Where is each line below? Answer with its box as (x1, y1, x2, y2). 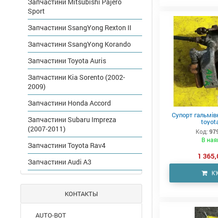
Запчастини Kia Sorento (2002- (28, 73, 125, 82)
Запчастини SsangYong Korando (28, 39, 131, 49)
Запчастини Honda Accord (28, 98, 111, 108)
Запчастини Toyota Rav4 (28, 141, 106, 150)
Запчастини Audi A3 (28, 157, 91, 167)
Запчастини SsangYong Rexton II (28, 23, 131, 33)
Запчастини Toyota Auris (28, 56, 106, 66)
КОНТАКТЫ (65, 189, 98, 199)
